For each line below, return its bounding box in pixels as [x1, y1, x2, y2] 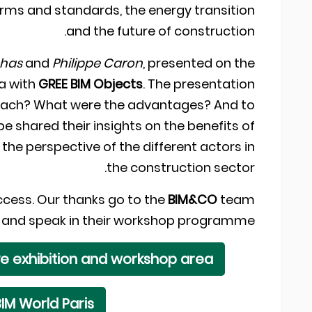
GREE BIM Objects [38, 75, 143, 93]
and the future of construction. [66, 22, 255, 40]
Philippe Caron [52, 54, 143, 72]
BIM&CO [168, 191, 217, 209]
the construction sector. [107, 159, 255, 177]
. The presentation [143, 75, 255, 93]
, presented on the [143, 54, 255, 72]
